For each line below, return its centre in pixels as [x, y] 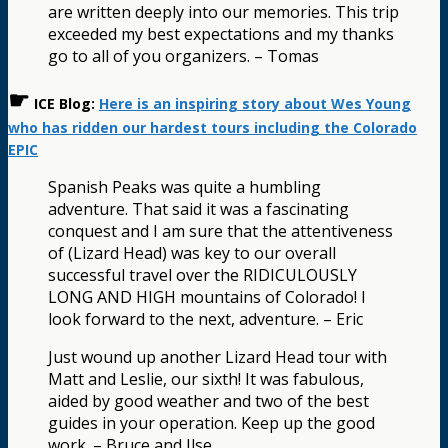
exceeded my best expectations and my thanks [221, 33]
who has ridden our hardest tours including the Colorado [212, 127]
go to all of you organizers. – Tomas [183, 55]
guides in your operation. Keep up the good [211, 422]
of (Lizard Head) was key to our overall [192, 252]
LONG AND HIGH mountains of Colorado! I [207, 296]
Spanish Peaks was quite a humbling [184, 186]
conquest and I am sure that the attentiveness [220, 230]
